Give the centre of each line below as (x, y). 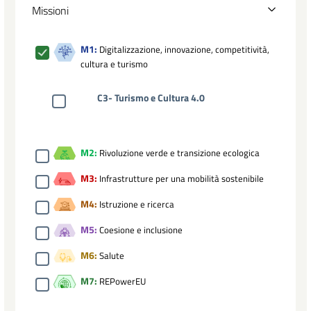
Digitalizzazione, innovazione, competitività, (184, 50)
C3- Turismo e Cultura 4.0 (151, 98)
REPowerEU (123, 281)
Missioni (50, 11)
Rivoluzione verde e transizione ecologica (179, 153)
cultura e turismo (114, 64)
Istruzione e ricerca (137, 204)
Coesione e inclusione (141, 230)
